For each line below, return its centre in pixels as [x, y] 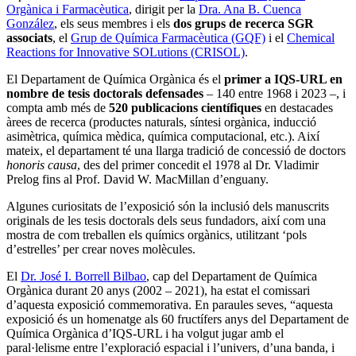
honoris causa [42, 164]
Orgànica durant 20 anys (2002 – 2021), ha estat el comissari [158, 290]
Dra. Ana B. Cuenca [250, 9]
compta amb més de [58, 107]
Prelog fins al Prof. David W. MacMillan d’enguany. [137, 179]
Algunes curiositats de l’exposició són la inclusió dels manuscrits [168, 206]
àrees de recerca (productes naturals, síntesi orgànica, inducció [161, 122]
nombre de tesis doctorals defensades [105, 93]
